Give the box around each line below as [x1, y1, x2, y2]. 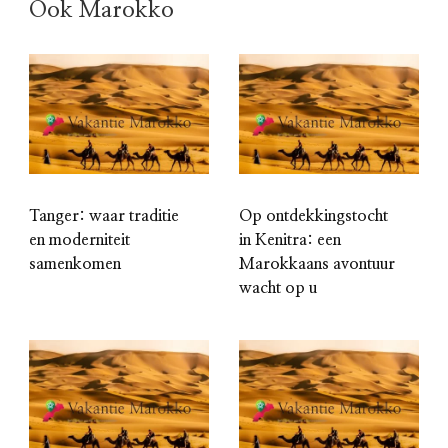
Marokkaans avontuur [239, 256, 395, 273]
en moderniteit [29, 232, 130, 249]
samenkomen [29, 256, 121, 273]
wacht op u [239, 280, 317, 297]
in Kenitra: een [239, 232, 341, 249]
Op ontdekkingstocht [239, 208, 388, 225]
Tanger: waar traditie [29, 208, 179, 225]
